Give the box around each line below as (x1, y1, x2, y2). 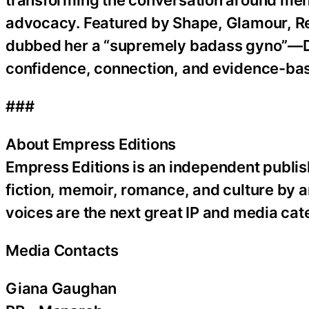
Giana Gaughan (6, 279, 117, 297)
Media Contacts (6, 241, 119, 259)
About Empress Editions (6, 134, 177, 153)
